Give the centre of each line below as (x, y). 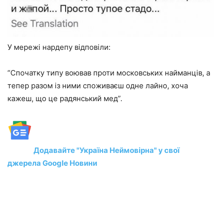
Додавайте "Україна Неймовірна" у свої (106, 150)
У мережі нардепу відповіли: (59, 47)
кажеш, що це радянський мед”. (65, 99)
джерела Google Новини (52, 163)
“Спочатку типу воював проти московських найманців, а (109, 73)
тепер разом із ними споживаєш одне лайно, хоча (98, 86)
